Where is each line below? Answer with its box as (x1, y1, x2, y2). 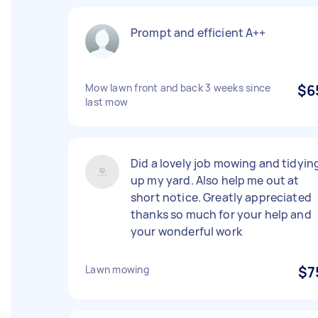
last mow (85, 95, 128, 109)
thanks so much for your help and (131, 207, 312, 222)
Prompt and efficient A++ (131, 25, 266, 40)
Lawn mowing (85, 263, 149, 276)
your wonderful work (131, 224, 242, 239)
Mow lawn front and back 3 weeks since (85, 81, 271, 94)
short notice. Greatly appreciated (131, 190, 312, 205)
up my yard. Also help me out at (131, 172, 300, 188)
